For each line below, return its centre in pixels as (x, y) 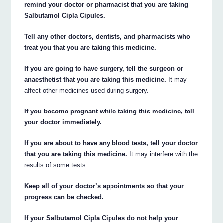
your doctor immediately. (63, 122)
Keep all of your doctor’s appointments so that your (104, 186)
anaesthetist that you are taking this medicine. (96, 79)
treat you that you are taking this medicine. (91, 47)
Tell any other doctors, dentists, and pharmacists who (108, 36)
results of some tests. (56, 165)
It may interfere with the (163, 154)
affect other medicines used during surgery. (87, 90)
